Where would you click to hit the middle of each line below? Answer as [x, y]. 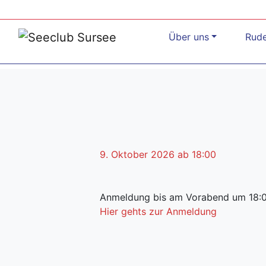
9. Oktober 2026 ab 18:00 [158, 154]
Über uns [189, 37]
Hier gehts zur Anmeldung [158, 211]
